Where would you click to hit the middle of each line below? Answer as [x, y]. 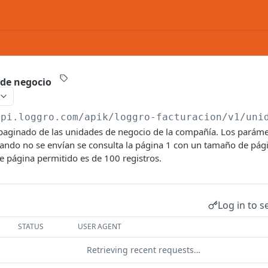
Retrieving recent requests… [144, 250]
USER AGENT [100, 226]
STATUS [31, 226]
